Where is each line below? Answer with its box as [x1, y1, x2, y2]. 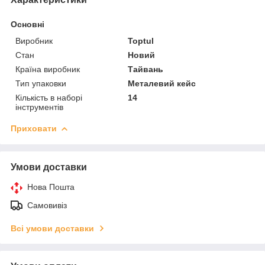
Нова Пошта [27, 182, 75, 192]
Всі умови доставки [11, 223, 94, 233]
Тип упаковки [15, 78, 66, 88]
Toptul [128, 35, 154, 46]
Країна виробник [15, 64, 80, 74]
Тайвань [128, 64, 164, 74]
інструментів [15, 102, 63, 112]
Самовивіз [27, 200, 67, 210]
